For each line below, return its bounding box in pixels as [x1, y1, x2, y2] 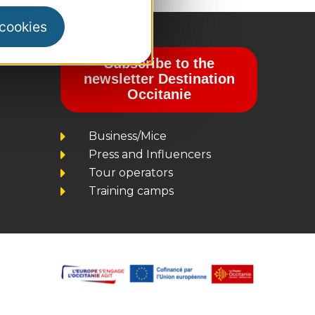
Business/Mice [89, 129, 167, 143]
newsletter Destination [83, 70, 235, 86]
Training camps [89, 184, 174, 198]
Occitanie [127, 86, 191, 102]
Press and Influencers [89, 147, 211, 161]
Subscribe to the [103, 55, 214, 71]
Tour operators [89, 165, 173, 179]
